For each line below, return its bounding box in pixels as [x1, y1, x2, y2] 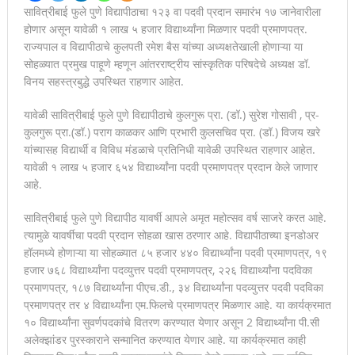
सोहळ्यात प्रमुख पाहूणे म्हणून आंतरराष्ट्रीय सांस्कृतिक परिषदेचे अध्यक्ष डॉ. [23, 55, 311, 71]
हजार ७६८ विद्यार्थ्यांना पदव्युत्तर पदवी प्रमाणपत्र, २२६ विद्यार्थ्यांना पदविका [23, 261, 312, 277]
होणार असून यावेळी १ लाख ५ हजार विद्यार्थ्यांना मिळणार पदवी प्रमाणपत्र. [23, 21, 307, 36]
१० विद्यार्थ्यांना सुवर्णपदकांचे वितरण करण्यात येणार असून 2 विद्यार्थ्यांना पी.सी [23, 314, 319, 330]
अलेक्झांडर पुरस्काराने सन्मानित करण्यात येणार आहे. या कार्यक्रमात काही [23, 331, 306, 347]
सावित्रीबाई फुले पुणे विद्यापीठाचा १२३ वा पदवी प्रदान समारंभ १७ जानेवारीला [23, 3, 321, 19]
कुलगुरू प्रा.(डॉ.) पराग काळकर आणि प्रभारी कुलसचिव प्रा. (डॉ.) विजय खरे [23, 124, 320, 139]
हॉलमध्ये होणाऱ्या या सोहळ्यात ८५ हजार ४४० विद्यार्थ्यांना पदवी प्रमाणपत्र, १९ [23, 244, 327, 260]
